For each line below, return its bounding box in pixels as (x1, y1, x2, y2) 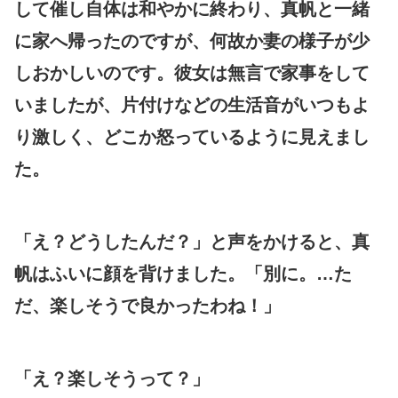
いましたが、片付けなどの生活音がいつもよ (14, 94, 370, 115)
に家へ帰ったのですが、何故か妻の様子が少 (14, 30, 370, 51)
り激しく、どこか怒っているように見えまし (14, 126, 370, 147)
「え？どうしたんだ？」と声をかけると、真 (14, 231, 370, 251)
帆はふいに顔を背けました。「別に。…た (14, 263, 352, 283)
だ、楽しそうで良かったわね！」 (14, 295, 281, 315)
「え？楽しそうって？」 (14, 368, 210, 388)
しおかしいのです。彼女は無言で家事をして (14, 62, 370, 83)
